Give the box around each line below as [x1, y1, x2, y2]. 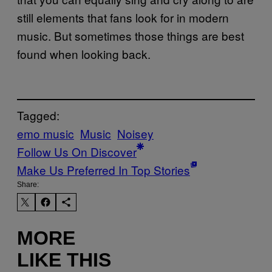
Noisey [117, 124, 154, 141]
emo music [17, 124, 74, 141]
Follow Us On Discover [17, 143, 137, 160]
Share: [17, 180, 39, 189]
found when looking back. [17, 46, 151, 63]
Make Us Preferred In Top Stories [17, 161, 190, 178]
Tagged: [17, 106, 59, 123]
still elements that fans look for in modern [17, 9, 229, 26]
